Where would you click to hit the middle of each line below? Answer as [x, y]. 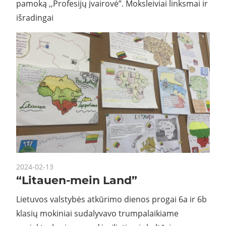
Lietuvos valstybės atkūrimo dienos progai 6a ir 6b [111, 199]
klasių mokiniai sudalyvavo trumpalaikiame [97, 213]
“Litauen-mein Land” [77, 180]
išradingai [35, 17]
